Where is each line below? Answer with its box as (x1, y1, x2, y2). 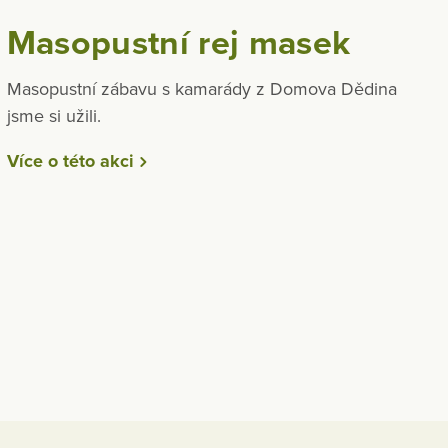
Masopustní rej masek (6, 22, 351, 64)
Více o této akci (6, 150, 134, 173)
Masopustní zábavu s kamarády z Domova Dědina (6, 78, 397, 101)
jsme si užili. (6, 105, 101, 128)
